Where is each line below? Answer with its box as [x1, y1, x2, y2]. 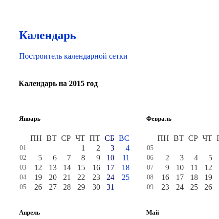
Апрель [19, 208, 40, 216]
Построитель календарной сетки [19, 51, 128, 60]
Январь [19, 114, 41, 122]
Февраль [146, 114, 172, 122]
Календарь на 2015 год [19, 79, 98, 88]
